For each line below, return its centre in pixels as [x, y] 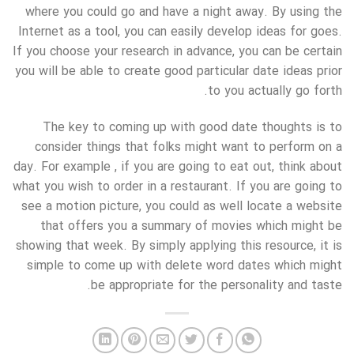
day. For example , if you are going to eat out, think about [178, 168]
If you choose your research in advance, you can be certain [177, 52]
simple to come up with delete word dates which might [185, 266]
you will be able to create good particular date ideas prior [179, 72]
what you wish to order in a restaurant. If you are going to [177, 187]
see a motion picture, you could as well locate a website [182, 207]
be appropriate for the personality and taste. [217, 286]
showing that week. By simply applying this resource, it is [179, 247]
